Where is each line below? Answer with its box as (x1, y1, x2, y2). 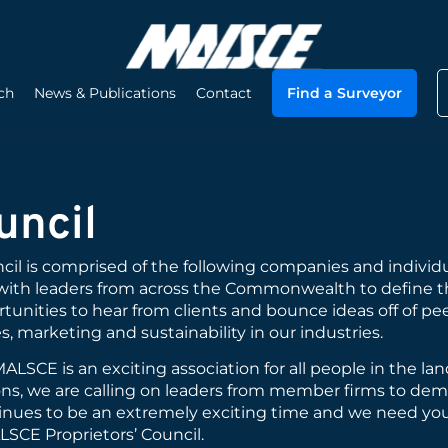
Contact (195, 84, 252, 102)
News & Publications (33, 84, 176, 102)
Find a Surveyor (286, 84, 402, 102)
